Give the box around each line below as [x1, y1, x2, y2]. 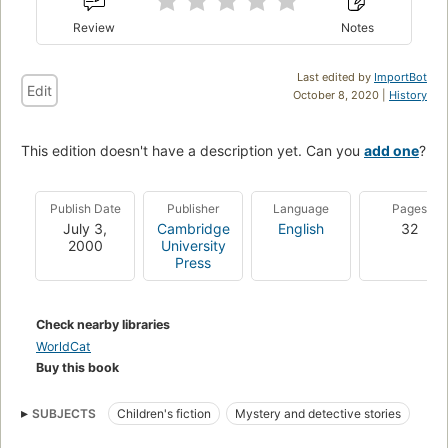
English [278, 220, 324, 238]
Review [73, 20, 116, 36]
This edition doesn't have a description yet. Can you [21, 142, 364, 160]
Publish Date [49, 201, 121, 217]
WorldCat [36, 339, 91, 355]
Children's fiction [117, 406, 211, 422]
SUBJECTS [32, 406, 96, 422]
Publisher [167, 201, 219, 217]
